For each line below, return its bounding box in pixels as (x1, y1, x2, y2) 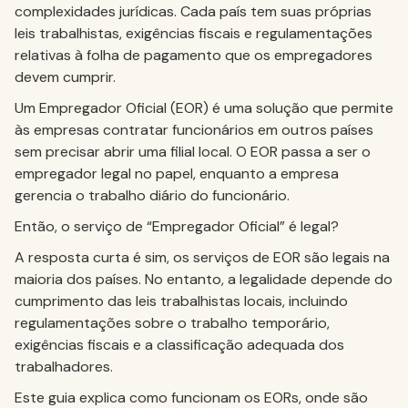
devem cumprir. (15, 67, 116, 87)
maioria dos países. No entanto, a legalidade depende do (15, 270, 393, 289)
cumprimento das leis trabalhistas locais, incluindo (15, 291, 348, 311)
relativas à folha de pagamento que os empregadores (15, 46, 372, 65)
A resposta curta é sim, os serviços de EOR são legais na (15, 248, 390, 267)
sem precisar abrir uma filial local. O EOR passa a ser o (15, 142, 371, 161)
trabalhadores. (15, 357, 113, 376)
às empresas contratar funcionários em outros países (15, 120, 373, 139)
